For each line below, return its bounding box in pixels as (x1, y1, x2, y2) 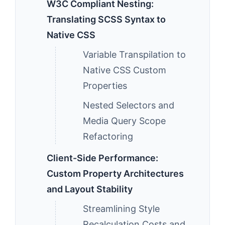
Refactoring (83, 131, 133, 142)
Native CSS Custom (83, 65, 166, 75)
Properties (83, 80, 127, 91)
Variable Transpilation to (83, 49, 186, 60)
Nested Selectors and (83, 100, 174, 110)
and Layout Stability (47, 184, 133, 194)
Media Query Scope (83, 116, 166, 126)
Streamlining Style (83, 203, 160, 214)
